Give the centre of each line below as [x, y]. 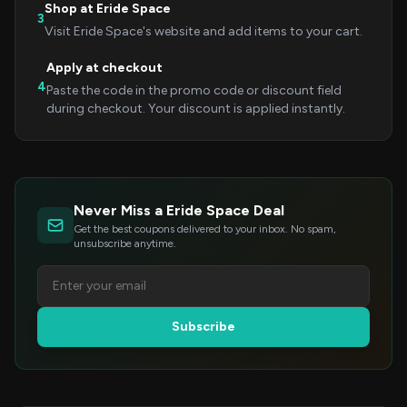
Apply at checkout [104, 68]
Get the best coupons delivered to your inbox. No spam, [205, 229]
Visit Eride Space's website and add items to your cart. [203, 31]
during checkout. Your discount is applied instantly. [196, 109]
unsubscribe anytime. [125, 243]
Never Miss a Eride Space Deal [179, 210]
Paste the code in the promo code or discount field [194, 90]
